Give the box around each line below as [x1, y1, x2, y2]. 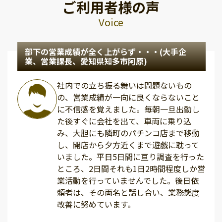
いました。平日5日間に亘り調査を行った [57, 151, 204, 163]
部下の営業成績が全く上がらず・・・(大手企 [25, 46, 186, 58]
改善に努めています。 [57, 198, 135, 211]
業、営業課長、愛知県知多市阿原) [25, 55, 147, 67]
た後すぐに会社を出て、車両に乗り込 [57, 115, 191, 127]
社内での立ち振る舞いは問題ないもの [57, 79, 192, 92]
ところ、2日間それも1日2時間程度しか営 [57, 163, 205, 175]
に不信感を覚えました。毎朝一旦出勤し [57, 103, 200, 115]
